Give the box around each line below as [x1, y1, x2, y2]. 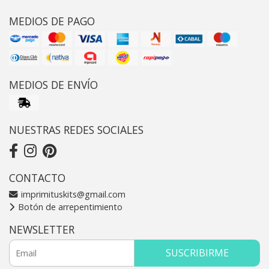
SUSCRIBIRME [166, 246, 229, 259]
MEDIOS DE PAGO [9, 13, 95, 28]
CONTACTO [9, 170, 65, 185]
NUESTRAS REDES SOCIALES [9, 122, 144, 137]
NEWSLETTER [9, 222, 74, 237]
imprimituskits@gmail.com [19, 188, 125, 200]
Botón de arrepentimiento [16, 201, 122, 213]
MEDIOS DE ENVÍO [9, 77, 98, 92]
